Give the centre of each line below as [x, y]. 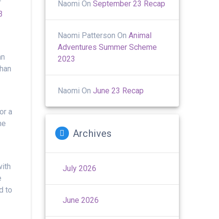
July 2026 [80, 168]
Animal [140, 35]
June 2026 [81, 200]
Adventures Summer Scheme [108, 47]
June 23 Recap [119, 90]
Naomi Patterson [87, 35]
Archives [92, 133]
